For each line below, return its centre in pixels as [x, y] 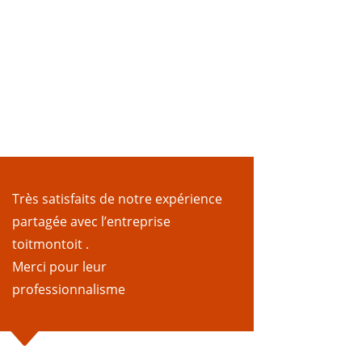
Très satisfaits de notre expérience [117, 199]
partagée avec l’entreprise [91, 222]
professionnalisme [68, 290]
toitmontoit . [50, 244]
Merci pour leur [59, 267]
